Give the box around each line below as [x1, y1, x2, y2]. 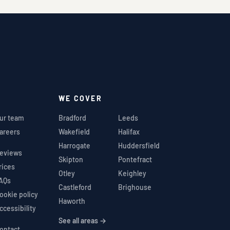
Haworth [58, 196, 85, 205]
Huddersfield [118, 141, 160, 150]
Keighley [118, 168, 147, 178]
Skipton [58, 155, 83, 164]
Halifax [118, 127, 140, 136]
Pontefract [118, 155, 152, 164]
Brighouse [118, 182, 152, 191]
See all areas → [58, 216, 106, 225]
